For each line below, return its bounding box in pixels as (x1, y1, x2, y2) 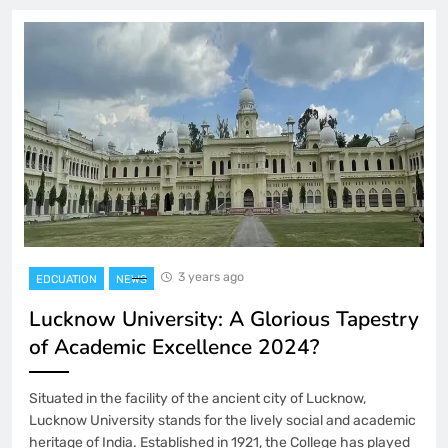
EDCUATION (36, 273, 97, 287)
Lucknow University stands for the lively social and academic (29, 412, 416, 430)
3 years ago (178, 269, 244, 285)
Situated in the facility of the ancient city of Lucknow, (29, 390, 366, 408)
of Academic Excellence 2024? (29, 333, 319, 362)
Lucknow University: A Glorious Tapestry (29, 305, 419, 334)
